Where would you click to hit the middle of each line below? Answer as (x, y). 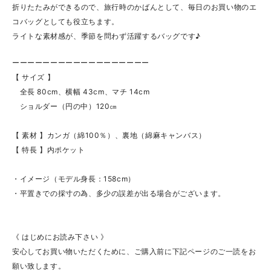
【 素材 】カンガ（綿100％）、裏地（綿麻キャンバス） (109, 135)
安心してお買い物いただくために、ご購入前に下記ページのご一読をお (134, 251)
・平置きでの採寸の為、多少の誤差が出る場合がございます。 (119, 193)
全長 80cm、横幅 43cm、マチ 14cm (81, 91)
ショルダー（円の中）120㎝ (65, 106)
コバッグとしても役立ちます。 (66, 21)
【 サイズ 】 (34, 77)
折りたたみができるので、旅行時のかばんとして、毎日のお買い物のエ (135, 7)
